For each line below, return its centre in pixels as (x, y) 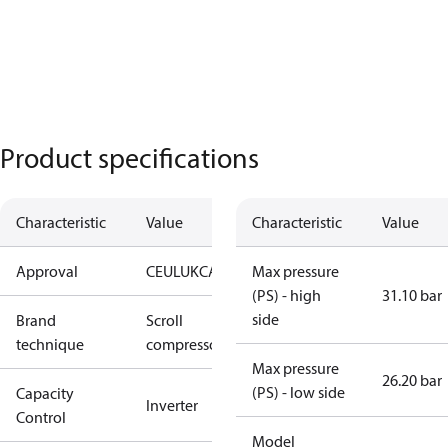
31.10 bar (412, 295)
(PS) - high (286, 295)
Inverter (172, 405)
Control (41, 417)
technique (50, 344)
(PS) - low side (298, 392)
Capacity (45, 393)
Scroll (164, 320)
